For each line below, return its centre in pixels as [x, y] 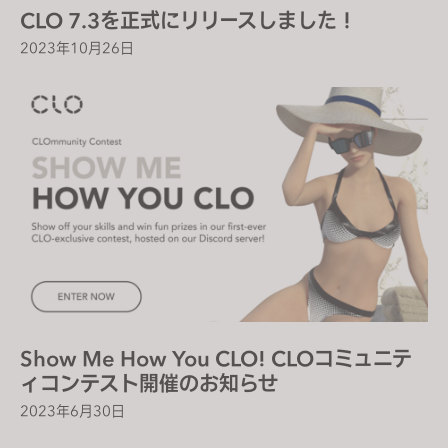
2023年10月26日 [77, 47]
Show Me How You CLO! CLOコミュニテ [216, 358]
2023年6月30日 [72, 410]
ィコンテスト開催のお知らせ [149, 383]
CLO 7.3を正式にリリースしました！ [190, 20]
